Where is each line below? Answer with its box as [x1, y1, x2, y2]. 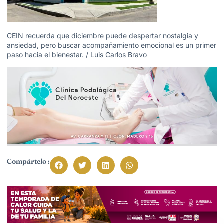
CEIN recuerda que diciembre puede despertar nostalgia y [7, 31, 198, 40]
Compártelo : [7, 157, 50, 166]
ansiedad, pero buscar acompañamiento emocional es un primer [7, 41, 216, 50]
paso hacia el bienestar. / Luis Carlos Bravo [7, 50, 147, 59]
